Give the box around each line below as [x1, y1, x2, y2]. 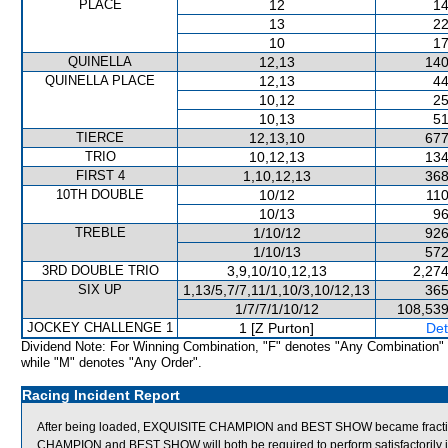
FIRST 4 [75, 168, 125, 183]
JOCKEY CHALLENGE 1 [27, 320, 173, 335]
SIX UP [78, 282, 122, 297]
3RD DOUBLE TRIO [41, 263, 159, 278]
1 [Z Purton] [239, 320, 314, 336]
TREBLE [74, 225, 126, 240]
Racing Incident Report [22, 387, 180, 403]
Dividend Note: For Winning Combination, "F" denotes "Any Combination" [21, 339, 444, 354]
